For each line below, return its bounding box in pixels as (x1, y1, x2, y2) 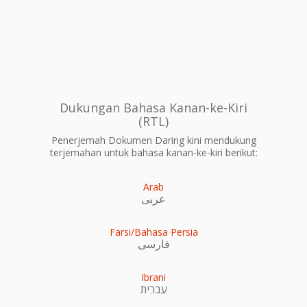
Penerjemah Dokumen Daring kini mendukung (51, 133, 256, 147)
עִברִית (140, 281, 167, 297)
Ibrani (141, 270, 166, 284)
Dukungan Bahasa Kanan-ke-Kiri (60, 99, 247, 116)
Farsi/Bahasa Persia (109, 225, 198, 238)
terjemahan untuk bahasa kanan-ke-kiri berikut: (49, 145, 258, 159)
